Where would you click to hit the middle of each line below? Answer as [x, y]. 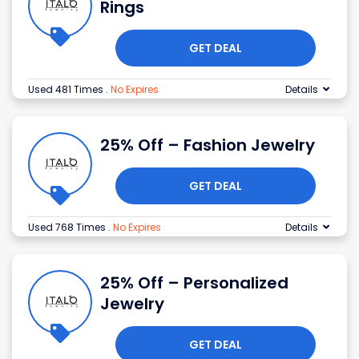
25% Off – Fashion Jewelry [208, 145]
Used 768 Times [68, 228]
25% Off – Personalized [194, 283]
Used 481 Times [67, 90]
